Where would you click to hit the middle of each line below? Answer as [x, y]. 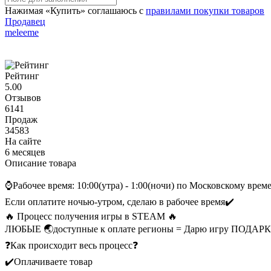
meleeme [22, 33]
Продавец [25, 22]
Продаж [21, 120]
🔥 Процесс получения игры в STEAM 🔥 [91, 217]
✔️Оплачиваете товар [49, 262]
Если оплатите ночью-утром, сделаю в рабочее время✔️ [119, 202]
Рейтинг [22, 76]
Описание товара [41, 163]
